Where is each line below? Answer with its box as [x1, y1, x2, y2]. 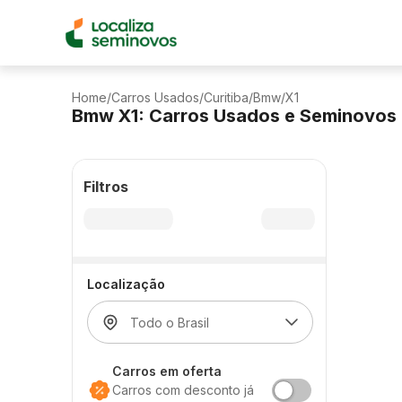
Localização [87, 276, 165, 292]
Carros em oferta [112, 363, 222, 379]
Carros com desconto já [112, 382, 254, 398]
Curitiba [204, 90, 249, 105]
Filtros [83, 178, 128, 196]
